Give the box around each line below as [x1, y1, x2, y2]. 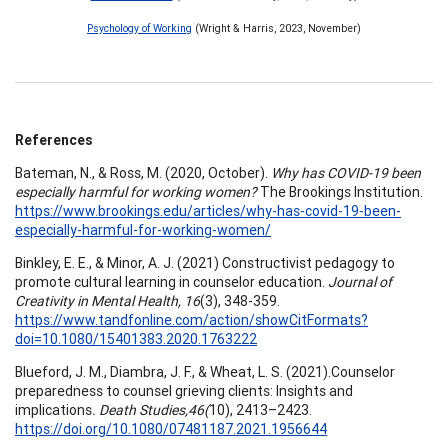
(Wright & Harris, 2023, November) [192, 20, 361, 35]
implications [15, 400, 92, 419]
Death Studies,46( [99, 400, 209, 419]
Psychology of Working [87, 20, 192, 35]
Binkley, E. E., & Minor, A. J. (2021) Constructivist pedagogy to [15, 253, 395, 272]
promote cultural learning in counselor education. [15, 272, 325, 291]
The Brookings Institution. [257, 182, 423, 201]
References [15, 130, 93, 149]
